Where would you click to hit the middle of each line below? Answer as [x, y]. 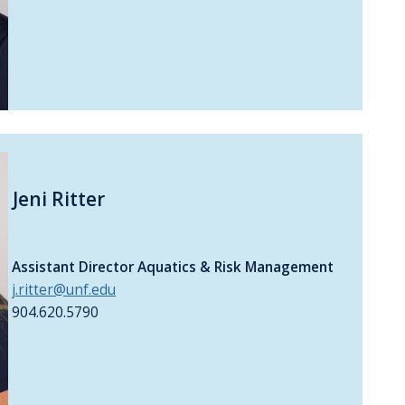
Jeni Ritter [57, 198]
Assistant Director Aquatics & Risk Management [171, 268]
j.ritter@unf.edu [64, 290]
